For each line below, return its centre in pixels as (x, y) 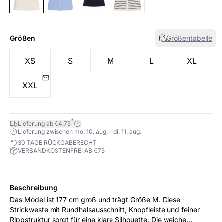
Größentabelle (189, 38)
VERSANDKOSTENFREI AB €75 (61, 150)
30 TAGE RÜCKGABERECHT (57, 142)
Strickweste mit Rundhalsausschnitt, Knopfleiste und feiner (105, 209)
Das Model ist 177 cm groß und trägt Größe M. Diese (86, 199)
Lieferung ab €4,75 (44, 123)
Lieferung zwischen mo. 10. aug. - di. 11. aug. (80, 131)
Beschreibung (34, 187)
